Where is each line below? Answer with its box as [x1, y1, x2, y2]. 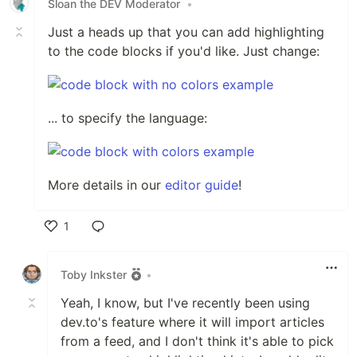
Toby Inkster [61, 267, 127, 281]
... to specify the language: [48, 110, 207, 127]
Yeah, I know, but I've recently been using [61, 295, 310, 312]
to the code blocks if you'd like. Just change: [48, 43, 320, 60]
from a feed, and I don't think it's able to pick [61, 333, 334, 350]
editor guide [165, 177, 238, 194]
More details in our [48, 177, 165, 194]
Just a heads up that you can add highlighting [48, 24, 324, 41]
